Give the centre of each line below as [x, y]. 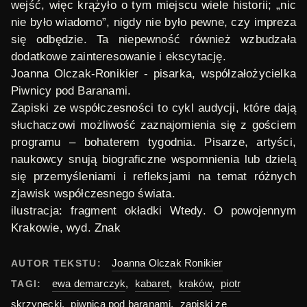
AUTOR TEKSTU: [58, 263]
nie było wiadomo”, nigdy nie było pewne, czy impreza [153, 22]
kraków [195, 283]
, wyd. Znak [90, 228]
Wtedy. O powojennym [233, 211]
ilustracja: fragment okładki [90, 211]
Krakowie [35, 228]
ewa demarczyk [89, 283]
